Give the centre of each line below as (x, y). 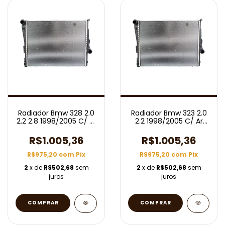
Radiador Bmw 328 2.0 (56, 113)
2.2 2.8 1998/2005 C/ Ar (56, 121)
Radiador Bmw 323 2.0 (169, 113)
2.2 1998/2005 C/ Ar (169, 121)
